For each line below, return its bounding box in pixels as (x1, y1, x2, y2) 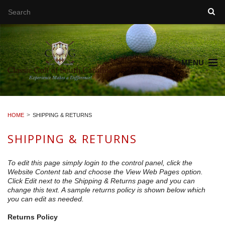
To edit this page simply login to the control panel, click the (8, 159, 192, 167)
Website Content (8, 168, 60, 176)
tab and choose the (60, 168, 126, 176)
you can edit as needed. (8, 195, 84, 203)
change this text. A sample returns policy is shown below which (8, 186, 205, 194)
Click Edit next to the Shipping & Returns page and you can (8, 177, 195, 185)
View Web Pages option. (126, 168, 203, 176)
